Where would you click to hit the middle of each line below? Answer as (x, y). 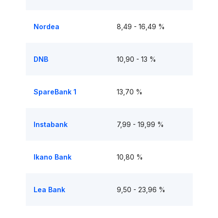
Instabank (50, 124)
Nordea (46, 27)
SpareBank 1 (55, 92)
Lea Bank (49, 190)
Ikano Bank (52, 157)
